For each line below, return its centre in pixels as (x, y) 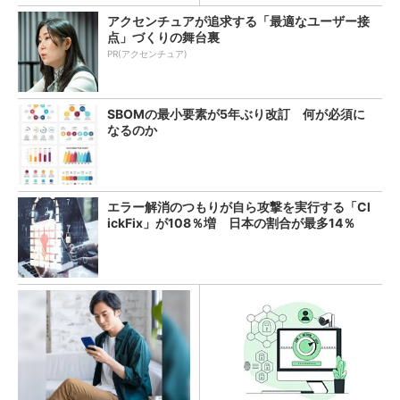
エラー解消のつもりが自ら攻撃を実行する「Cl (239, 206)
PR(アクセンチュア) (147, 53)
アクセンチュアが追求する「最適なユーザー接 (238, 21)
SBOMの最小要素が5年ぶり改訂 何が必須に (236, 113)
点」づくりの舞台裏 (163, 37)
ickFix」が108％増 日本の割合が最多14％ (231, 222)
